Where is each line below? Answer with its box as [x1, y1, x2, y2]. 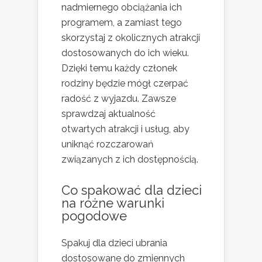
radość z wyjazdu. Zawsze [61, 92, 176, 104]
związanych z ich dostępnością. [61, 153, 198, 165]
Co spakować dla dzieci [61, 182, 202, 198]
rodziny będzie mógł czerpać [61, 77, 188, 89]
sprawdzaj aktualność [61, 108, 156, 119]
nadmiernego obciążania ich [61, 1, 182, 13]
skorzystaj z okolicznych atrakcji [61, 32, 200, 43]
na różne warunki [61, 195, 164, 211]
